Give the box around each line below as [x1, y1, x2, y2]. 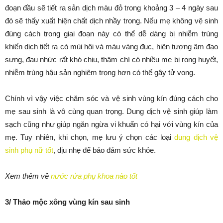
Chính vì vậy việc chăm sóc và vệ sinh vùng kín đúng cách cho [5, 94, 218, 103]
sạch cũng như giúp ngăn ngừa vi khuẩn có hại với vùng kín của [5, 120, 218, 128]
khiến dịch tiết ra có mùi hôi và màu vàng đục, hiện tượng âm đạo [5, 42, 218, 51]
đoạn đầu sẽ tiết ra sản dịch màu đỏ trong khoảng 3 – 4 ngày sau [5, 3, 218, 12]
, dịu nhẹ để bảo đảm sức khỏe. [53, 146, 156, 154]
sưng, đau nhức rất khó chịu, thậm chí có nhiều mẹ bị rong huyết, [5, 55, 218, 64]
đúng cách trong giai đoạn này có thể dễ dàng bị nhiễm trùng [5, 29, 218, 38]
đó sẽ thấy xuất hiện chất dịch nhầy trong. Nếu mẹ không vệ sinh [5, 16, 218, 25]
